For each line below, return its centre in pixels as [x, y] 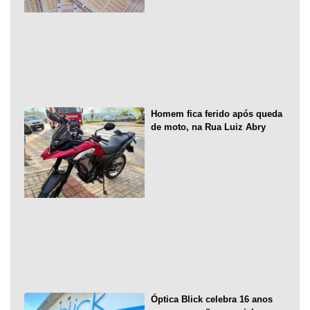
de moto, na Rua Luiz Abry [208, 127]
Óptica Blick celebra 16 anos [211, 299]
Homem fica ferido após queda [216, 114]
